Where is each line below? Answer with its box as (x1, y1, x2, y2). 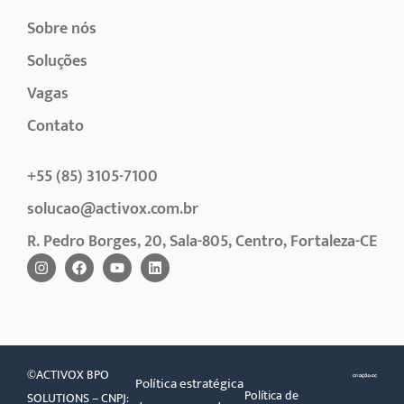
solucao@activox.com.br (27, 195, 198, 223)
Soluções (27, 47, 87, 75)
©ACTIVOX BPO (27, 363, 109, 385)
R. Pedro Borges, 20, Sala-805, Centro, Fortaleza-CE (27, 227, 377, 255)
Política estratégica (135, 372, 244, 395)
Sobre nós (27, 14, 96, 42)
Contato (27, 112, 84, 140)
